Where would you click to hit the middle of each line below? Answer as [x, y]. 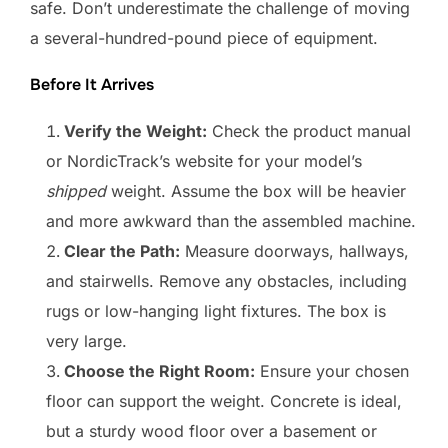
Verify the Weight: [135, 130]
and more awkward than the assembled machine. [231, 220]
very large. [86, 340]
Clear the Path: [122, 250]
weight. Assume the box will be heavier [256, 190]
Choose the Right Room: [159, 370]
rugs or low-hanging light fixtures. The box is [216, 310]
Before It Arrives [92, 84]
